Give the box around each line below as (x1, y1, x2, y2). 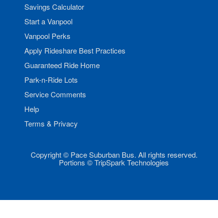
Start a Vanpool (24, 16, 73, 26)
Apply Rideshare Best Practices (24, 45, 126, 55)
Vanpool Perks (24, 31, 71, 41)
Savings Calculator (24, 1, 84, 12)
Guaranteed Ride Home (24, 60, 100, 70)
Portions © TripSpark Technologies (59, 157, 169, 167)
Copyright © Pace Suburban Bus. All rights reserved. (30, 149, 198, 160)
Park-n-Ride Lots (24, 74, 78, 85)
